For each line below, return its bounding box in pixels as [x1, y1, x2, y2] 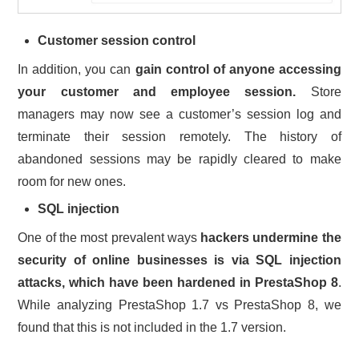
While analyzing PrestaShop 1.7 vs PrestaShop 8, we [18, 297, 341, 312]
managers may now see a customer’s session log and [18, 107, 341, 121]
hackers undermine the [200, 230, 341, 244]
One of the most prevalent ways [18, 230, 201, 244]
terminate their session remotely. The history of [18, 129, 341, 143]
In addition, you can [18, 62, 135, 76]
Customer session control [38, 33, 196, 47]
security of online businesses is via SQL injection [18, 252, 341, 267]
